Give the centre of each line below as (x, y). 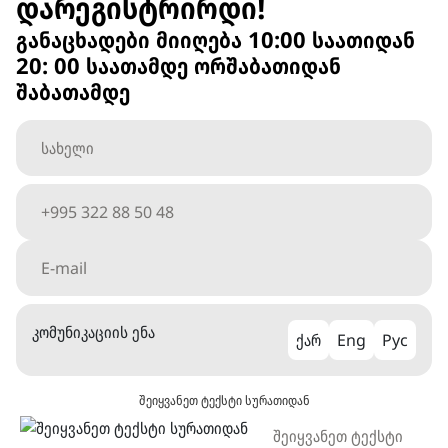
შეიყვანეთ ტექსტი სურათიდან (224, 400)
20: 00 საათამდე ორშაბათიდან (178, 65)
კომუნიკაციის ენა (93, 332)
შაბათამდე (73, 91)
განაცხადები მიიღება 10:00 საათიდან (215, 39)
